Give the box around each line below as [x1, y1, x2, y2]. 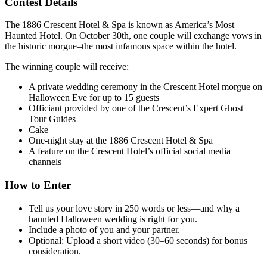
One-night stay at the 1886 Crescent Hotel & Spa [29, 135, 213, 146]
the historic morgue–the [5, 41, 93, 52]
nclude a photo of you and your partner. [32, 224, 180, 235]
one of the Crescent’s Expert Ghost [112, 103, 243, 114]
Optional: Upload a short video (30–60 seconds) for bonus [29, 235, 247, 246]
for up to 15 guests [87, 92, 159, 103]
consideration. [29, 246, 81, 256]
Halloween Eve [29, 92, 87, 103]
